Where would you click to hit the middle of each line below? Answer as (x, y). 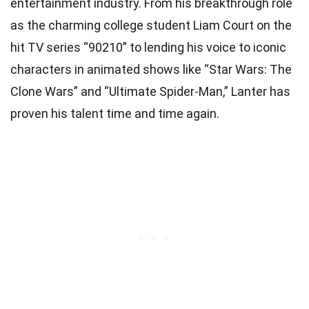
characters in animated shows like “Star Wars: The (151, 69)
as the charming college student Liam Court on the (151, 25)
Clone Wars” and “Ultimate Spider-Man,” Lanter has (150, 91)
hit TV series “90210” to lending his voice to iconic (148, 47)
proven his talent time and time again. (115, 113)
